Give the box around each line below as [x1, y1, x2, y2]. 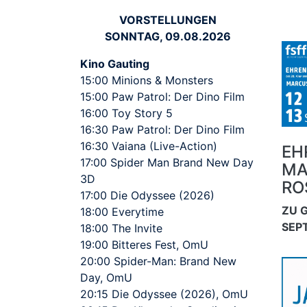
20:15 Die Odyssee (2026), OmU [80, 287, 248, 302]
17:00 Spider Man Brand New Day [80, 156, 254, 170]
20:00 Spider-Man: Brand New [80, 254, 236, 269]
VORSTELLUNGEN [119, 13, 217, 27]
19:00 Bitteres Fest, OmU [80, 238, 208, 252]
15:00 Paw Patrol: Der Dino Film [80, 90, 245, 104]
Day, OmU [80, 271, 132, 285]
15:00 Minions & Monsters [80, 73, 213, 88]
